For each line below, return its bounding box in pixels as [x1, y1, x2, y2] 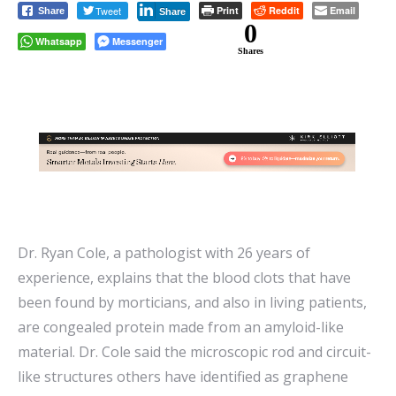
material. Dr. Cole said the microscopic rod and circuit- [18, 342, 371, 362]
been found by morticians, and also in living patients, [18, 293, 367, 312]
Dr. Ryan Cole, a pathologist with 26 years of [18, 243, 310, 263]
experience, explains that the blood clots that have [18, 268, 351, 287]
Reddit [269, 4, 300, 17]
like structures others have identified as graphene [18, 367, 348, 386]
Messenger [112, 34, 163, 48]
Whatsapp [35, 34, 82, 48]
